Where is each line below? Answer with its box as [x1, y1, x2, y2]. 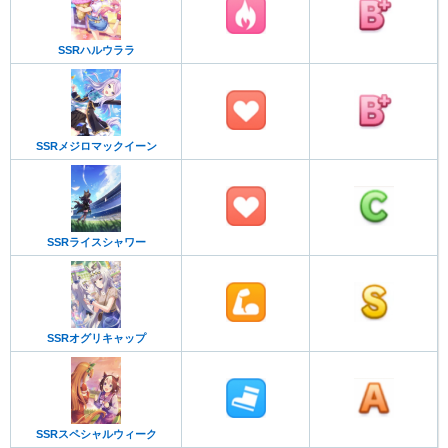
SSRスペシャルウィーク [35, 428, 157, 441]
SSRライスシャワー [46, 236, 146, 249]
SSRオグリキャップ [46, 332, 146, 345]
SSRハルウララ [57, 43, 135, 56]
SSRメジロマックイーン [35, 140, 157, 153]
